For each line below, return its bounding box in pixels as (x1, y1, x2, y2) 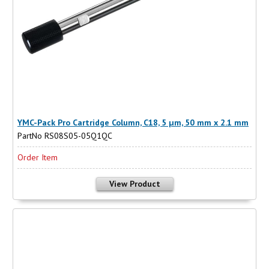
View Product (109, 178, 160, 190)
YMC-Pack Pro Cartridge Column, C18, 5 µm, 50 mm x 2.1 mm (17, 117, 249, 128)
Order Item (17, 152, 58, 163)
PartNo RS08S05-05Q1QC (17, 130, 112, 142)
